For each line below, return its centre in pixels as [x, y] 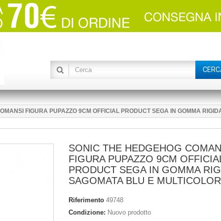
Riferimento [86, 200]
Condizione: [87, 213]
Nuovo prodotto [129, 213]
